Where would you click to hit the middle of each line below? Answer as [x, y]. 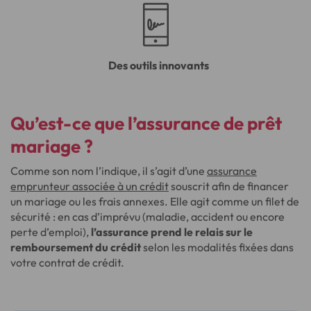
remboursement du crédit [76, 247]
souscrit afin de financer [229, 186]
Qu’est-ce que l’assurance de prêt [146, 123]
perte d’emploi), [51, 232]
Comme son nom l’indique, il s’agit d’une [109, 171]
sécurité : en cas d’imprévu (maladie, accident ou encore [148, 217]
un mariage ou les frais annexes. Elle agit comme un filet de [155, 201]
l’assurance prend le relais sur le [172, 232]
